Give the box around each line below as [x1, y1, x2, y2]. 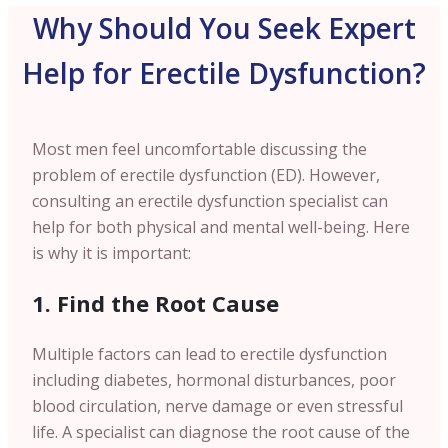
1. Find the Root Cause [32, 288, 279, 318]
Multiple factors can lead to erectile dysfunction [32, 343, 387, 365]
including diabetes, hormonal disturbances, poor [32, 369, 396, 391]
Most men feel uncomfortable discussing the [32, 138, 367, 160]
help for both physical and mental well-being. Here [32, 216, 410, 238]
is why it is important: [32, 242, 195, 264]
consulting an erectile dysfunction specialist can [32, 190, 388, 212]
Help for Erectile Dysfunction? [22, 54, 426, 92]
